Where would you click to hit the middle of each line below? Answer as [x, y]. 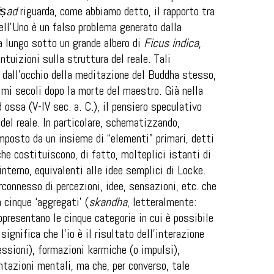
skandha [108, 202]
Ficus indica [171, 43]
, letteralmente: [162, 202]
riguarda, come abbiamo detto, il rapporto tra [116, 11]
